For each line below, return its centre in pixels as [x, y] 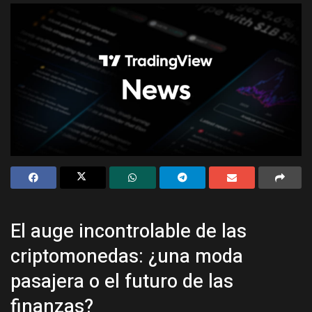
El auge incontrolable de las [128, 231]
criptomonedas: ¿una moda [127, 256]
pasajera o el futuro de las [122, 281]
